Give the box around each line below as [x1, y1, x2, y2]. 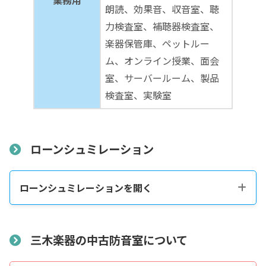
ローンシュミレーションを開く [20, 180, 152, 195]
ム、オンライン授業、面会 [105, 53, 219, 68]
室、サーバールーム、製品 [105, 71, 219, 85]
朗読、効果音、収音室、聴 [105, 2, 219, 17]
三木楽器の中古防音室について [30, 231, 188, 248]
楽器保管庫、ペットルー [105, 36, 210, 51]
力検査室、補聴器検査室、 [105, 19, 219, 34]
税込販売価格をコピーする [78, 217, 207, 233]
